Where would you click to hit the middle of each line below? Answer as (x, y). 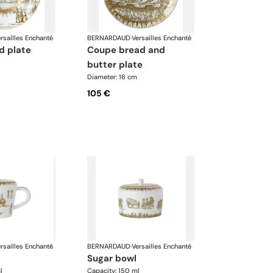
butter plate (115, 65)
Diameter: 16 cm (112, 77)
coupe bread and (91, 50)
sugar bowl (115, 258)
